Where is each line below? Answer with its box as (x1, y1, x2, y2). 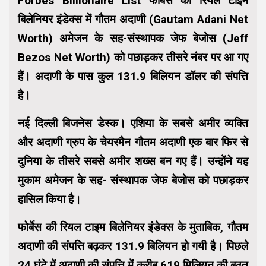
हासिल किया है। (18, 192, 81, 206)
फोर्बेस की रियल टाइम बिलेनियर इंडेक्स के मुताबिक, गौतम (18, 220, 248, 234)
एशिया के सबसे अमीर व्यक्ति (125, 116, 248, 130)
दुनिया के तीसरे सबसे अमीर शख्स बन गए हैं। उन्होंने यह (18, 154, 248, 168)
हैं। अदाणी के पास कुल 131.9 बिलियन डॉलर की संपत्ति (18, 69, 248, 83)
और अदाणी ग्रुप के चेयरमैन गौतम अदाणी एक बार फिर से (18, 135, 248, 149)
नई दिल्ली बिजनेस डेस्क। (18, 116, 126, 130)
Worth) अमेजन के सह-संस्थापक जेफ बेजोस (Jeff (18, 31, 248, 45)
